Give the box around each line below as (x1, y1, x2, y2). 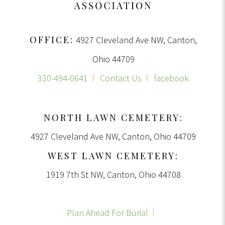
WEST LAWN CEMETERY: (48, 150, 179, 162)
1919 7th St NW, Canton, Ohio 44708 (46, 169, 181, 180)
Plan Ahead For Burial (66, 207, 148, 218)
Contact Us (100, 72, 142, 84)
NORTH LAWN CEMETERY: (43, 111, 183, 124)
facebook (154, 72, 189, 84)
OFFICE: (30, 34, 74, 46)
